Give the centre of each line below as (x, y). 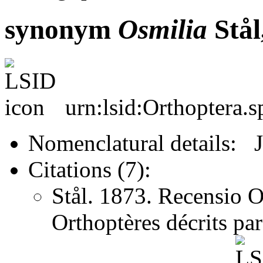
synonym (61, 30)
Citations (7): (90, 169)
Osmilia (163, 30)
